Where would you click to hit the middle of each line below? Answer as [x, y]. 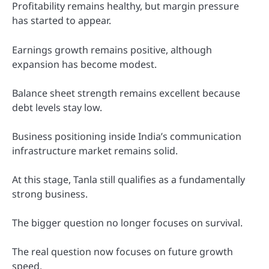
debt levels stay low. [57, 107]
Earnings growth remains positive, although [112, 50]
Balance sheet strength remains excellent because [126, 93]
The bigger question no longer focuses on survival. [127, 223]
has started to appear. [62, 21]
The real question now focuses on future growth [122, 252]
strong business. [50, 194]
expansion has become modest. [84, 64]
